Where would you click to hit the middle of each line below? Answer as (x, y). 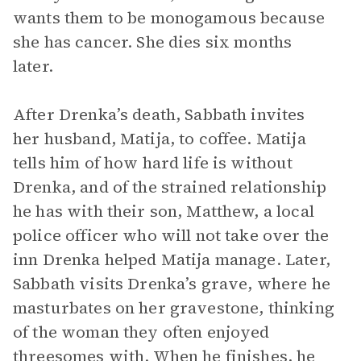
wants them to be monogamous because (169, 18)
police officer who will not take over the (171, 235)
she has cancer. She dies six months (153, 42)
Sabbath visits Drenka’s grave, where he (172, 284)
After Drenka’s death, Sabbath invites (159, 114)
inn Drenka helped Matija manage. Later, (172, 259)
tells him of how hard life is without (153, 163)
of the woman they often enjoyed (141, 332)
